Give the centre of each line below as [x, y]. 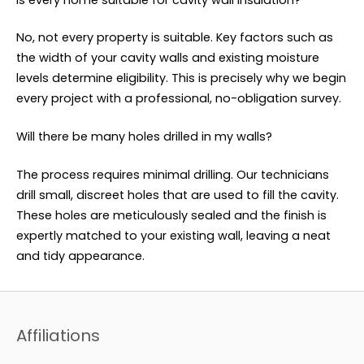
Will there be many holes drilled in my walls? [144, 137]
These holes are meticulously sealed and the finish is [171, 215]
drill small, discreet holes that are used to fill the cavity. [178, 195]
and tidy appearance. [80, 256]
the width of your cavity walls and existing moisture [168, 58]
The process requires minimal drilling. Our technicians [173, 174]
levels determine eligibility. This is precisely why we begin [181, 78]
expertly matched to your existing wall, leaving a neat [173, 235]
